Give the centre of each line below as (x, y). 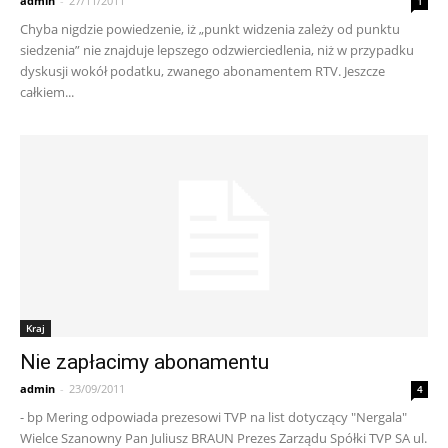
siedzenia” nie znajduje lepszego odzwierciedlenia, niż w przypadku (217, 50)
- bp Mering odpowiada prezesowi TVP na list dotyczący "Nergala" (213, 416)
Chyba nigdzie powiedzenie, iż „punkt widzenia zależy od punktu (210, 29)
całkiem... (47, 92)
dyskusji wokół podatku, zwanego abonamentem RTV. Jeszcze (202, 71)
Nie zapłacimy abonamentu (144, 361)
